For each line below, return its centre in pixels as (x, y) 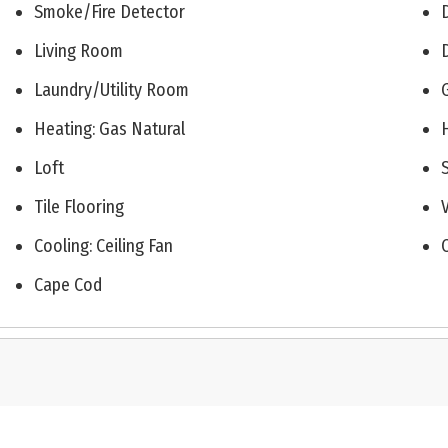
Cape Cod (67, 285)
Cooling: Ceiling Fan (103, 246)
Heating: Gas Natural (109, 129)
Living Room (78, 51)
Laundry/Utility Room (111, 90)
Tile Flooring (78, 207)
